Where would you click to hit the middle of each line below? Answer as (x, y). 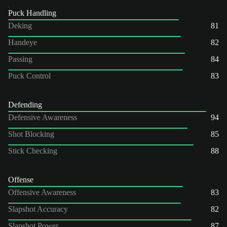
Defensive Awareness (43, 117)
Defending (25, 104)
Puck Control (29, 75)
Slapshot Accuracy (38, 209)
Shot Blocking (31, 134)
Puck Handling (32, 13)
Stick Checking (33, 150)
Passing (20, 59)
